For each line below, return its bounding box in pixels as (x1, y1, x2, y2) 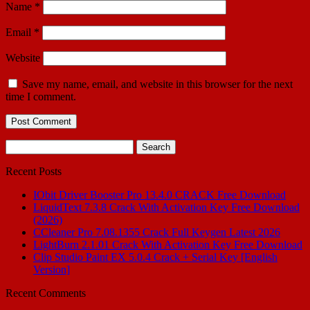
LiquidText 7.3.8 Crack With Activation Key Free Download (33, 201, 300, 213)
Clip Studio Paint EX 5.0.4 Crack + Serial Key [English (33, 250, 277, 263)
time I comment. (6, 90, 76, 102)
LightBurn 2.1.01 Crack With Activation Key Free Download (33, 238, 302, 250)
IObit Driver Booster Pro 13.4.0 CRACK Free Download (33, 188, 286, 201)
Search (5, 138, 35, 151)
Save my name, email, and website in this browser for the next (22, 77, 293, 90)
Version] (33, 263, 70, 275)
